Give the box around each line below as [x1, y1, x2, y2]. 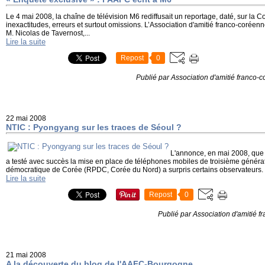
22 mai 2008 [6, 114, 46, 122]
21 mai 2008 [6, 251, 46, 259]
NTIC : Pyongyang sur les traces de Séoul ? [6, 122, 182, 132]
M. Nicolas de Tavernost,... [6, 29, 90, 37]
